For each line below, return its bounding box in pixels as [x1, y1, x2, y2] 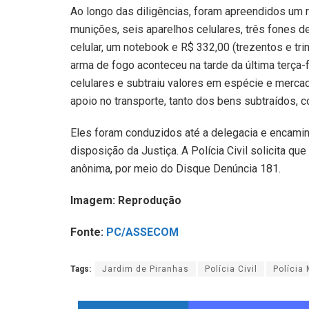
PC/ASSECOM [106, 226, 179, 239]
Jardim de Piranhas [102, 263, 189, 274]
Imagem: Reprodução [70, 194, 181, 208]
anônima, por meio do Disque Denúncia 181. [70, 162, 281, 176]
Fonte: [70, 226, 106, 239]
